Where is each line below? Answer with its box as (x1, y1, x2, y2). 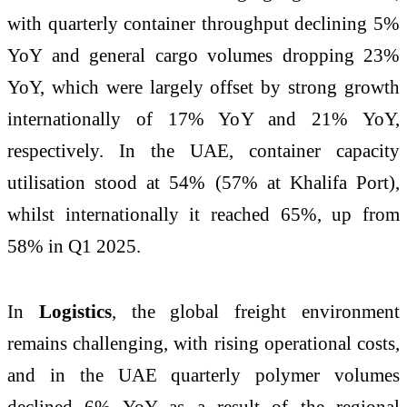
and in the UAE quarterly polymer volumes (7, 363, 400, 385)
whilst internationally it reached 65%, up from (7, 203, 400, 224)
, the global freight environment (111, 300, 401, 322)
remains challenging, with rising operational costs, (7, 332, 400, 353)
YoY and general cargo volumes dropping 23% (7, 44, 400, 65)
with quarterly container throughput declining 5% (7, 12, 400, 34)
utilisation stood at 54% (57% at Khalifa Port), (7, 171, 400, 193)
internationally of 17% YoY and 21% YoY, (7, 107, 400, 129)
